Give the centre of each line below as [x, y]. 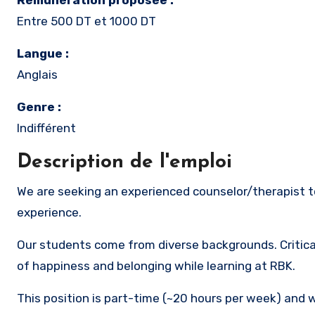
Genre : [39, 107]
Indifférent [46, 128]
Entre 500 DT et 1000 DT [86, 21]
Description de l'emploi [124, 162]
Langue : [43, 53]
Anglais [37, 75]
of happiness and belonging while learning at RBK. [157, 266]
